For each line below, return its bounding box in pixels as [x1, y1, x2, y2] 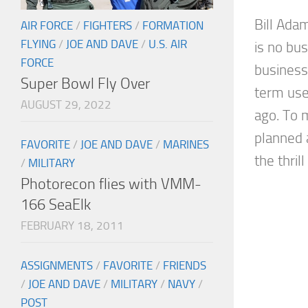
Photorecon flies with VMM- [21, 175, 201, 194]
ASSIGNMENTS [21, 258, 93, 273]
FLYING [21, 37, 56, 52]
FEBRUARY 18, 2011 [21, 219, 124, 233]
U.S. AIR [148, 37, 187, 52]
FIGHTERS [83, 19, 132, 33]
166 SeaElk [21, 195, 91, 214]
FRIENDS [163, 258, 206, 273]
